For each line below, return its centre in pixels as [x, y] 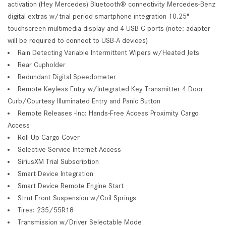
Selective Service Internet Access [69, 149]
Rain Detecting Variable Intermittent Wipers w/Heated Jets [108, 52]
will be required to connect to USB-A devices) [78, 40]
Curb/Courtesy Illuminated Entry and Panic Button [84, 101]
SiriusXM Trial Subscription [58, 161]
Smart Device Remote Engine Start [71, 185]
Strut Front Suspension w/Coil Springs [77, 197]
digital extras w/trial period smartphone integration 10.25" [98, 16]
